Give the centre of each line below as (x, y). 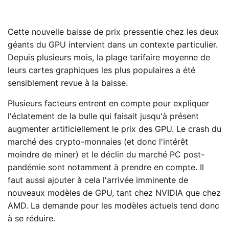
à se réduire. (31, 219)
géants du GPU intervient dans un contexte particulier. (113, 45)
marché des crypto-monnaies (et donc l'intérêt (98, 142)
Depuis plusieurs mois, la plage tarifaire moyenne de (109, 58)
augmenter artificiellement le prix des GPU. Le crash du (114, 129)
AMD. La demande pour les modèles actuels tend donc (113, 206)
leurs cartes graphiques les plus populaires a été (101, 70)
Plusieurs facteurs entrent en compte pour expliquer (108, 104)
